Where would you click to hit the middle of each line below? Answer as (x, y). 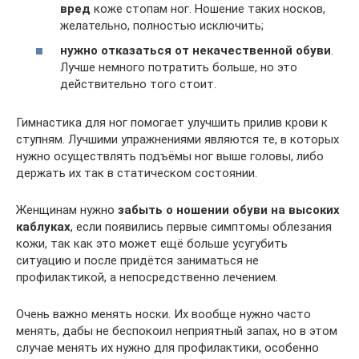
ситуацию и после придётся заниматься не (137, 260)
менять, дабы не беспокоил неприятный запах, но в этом (177, 331)
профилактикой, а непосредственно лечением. (147, 277)
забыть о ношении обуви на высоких (229, 210)
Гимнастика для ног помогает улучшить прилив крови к (172, 123)
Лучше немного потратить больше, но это (179, 67)
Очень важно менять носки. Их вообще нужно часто (163, 314)
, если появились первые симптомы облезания (201, 227)
